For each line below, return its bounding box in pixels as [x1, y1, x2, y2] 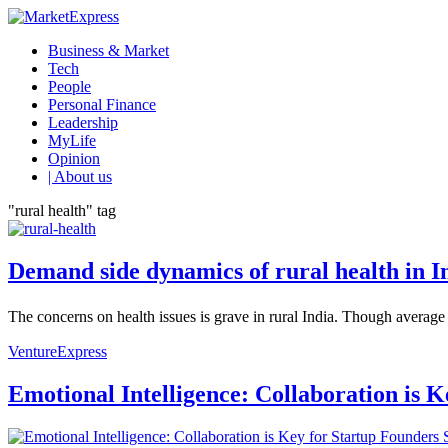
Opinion [48, 150, 100, 167]
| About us [48, 168, 112, 185]
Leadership [48, 114, 118, 131]
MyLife [48, 132, 96, 149]
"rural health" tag [8, 202, 116, 219]
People [48, 78, 91, 95]
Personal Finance [48, 96, 156, 113]
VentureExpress [8, 342, 107, 360]
